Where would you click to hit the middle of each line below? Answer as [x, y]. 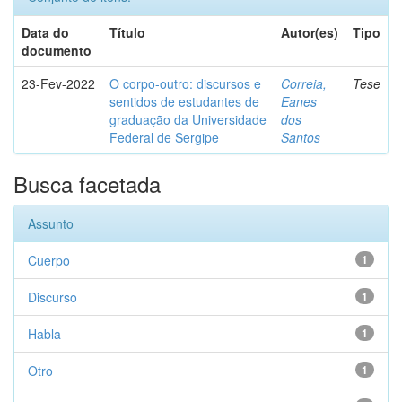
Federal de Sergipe [164, 137]
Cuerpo [49, 260]
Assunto [51, 223]
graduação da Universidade [188, 119]
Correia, [304, 83]
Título [127, 32]
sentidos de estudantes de [184, 101]
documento [57, 50]
